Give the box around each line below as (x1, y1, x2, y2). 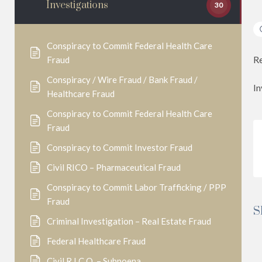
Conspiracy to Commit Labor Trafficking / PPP (47, 182, 226, 192)
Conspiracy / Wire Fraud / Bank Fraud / (47, 74, 198, 85)
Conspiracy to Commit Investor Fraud (47, 142, 192, 153)
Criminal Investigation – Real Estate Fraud (47, 216, 211, 226)
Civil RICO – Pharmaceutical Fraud (47, 162, 181, 173)
